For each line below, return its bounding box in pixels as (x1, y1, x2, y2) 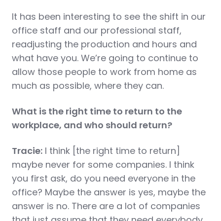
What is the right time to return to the (12, 105, 182, 117)
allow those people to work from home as (12, 66, 197, 78)
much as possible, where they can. (12, 79, 164, 92)
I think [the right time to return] (42, 145, 180, 157)
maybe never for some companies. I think (12, 158, 194, 171)
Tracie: (12, 145, 42, 157)
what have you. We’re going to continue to (12, 52, 198, 64)
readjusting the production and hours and (12, 38, 197, 50)
